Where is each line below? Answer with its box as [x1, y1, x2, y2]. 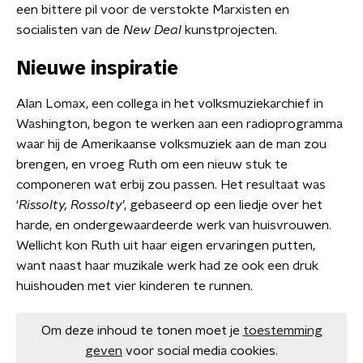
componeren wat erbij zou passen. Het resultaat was [16, 177, 326, 191]
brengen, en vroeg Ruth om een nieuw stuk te [16, 157, 288, 171]
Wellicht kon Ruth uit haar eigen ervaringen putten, [16, 238, 315, 252]
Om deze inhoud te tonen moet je [41, 323, 240, 337]
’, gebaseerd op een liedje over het [122, 198, 322, 211]
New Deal [123, 23, 181, 36]
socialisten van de [16, 23, 123, 36]
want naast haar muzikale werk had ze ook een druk [16, 258, 318, 272]
